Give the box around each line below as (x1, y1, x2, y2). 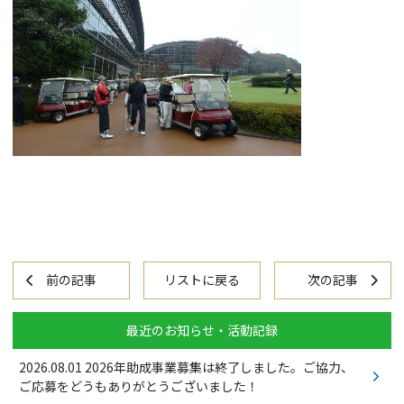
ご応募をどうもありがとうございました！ (19, 376, 259, 395)
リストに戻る (164, 271, 240, 289)
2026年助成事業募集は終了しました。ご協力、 (82, 357, 353, 376)
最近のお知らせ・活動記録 (126, 320, 278, 339)
